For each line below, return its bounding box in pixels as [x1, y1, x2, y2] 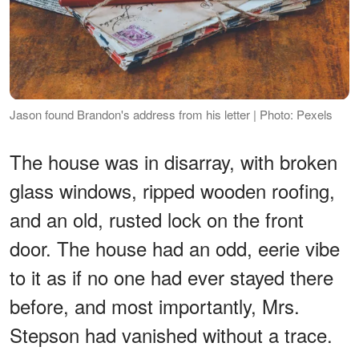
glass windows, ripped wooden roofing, [10, 175, 335, 204]
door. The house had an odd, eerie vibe [10, 233, 340, 262]
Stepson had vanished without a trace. [10, 320, 333, 349]
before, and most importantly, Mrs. [10, 291, 300, 320]
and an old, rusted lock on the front [10, 204, 304, 233]
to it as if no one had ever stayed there [10, 262, 333, 291]
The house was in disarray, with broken [10, 147, 337, 175]
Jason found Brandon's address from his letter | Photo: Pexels [10, 105, 333, 123]
